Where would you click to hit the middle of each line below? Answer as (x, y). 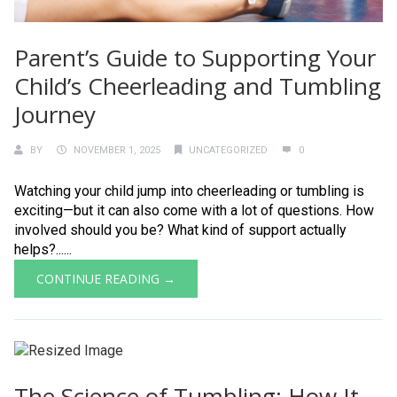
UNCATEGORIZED (228, 150)
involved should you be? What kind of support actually (180, 230)
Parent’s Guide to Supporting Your (195, 58)
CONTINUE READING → (106, 279)
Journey (55, 114)
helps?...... (43, 249)
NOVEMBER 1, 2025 (117, 150)
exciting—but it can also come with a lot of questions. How (194, 210)
